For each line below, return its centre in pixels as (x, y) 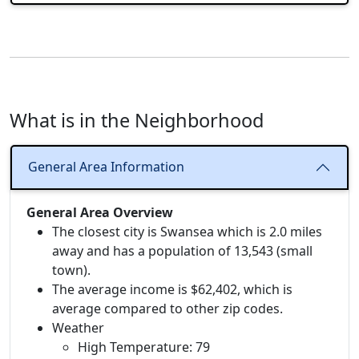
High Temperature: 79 (144, 347)
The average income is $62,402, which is (172, 289)
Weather (78, 327)
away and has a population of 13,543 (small (182, 250)
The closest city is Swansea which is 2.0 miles (187, 231)
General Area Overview (100, 212)
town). (71, 270)
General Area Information (106, 167)
